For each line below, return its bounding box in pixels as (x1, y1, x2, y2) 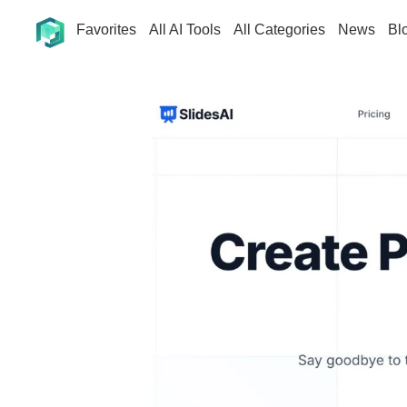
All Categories (233, 22, 325, 37)
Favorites (76, 22, 136, 37)
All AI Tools (149, 22, 221, 37)
